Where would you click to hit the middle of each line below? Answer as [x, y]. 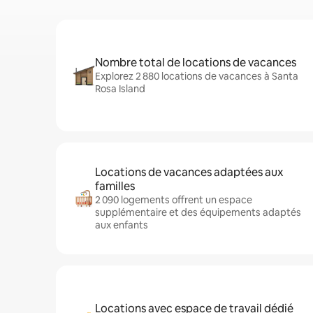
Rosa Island [120, 89]
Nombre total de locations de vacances [196, 63]
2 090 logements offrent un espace [174, 200]
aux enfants [122, 225]
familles [115, 186]
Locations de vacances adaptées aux [189, 172]
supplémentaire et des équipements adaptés [198, 212]
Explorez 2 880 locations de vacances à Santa [197, 76]
